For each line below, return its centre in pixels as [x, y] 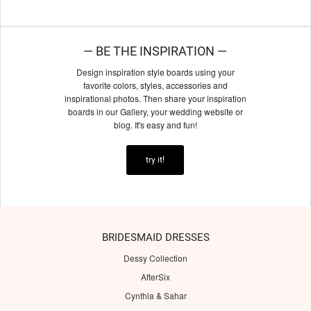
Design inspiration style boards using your [155, 72]
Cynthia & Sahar [155, 296]
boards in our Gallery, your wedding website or [155, 112]
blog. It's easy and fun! [155, 125]
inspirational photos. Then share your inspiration [155, 99]
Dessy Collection [155, 258]
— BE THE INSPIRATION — [155, 51]
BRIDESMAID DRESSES [155, 238]
